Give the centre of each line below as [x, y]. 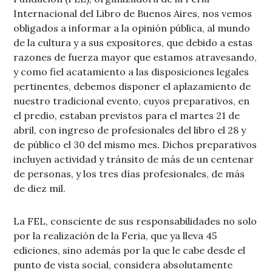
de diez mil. [40, 189]
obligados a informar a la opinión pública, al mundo [132, 28]
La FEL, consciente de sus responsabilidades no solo [135, 221]
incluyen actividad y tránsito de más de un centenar [134, 159]
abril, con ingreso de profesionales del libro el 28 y [130, 130]
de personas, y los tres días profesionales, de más [129, 174]
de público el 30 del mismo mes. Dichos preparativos [135, 145]
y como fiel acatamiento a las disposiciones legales [131, 72]
